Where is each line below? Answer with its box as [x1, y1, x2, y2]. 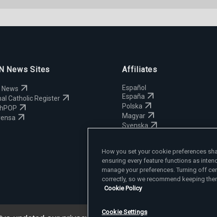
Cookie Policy [104, 185, 142, 192]
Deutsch [122, 141, 147, 149]
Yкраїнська [122, 131, 158, 139]
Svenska [122, 122, 148, 130]
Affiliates [122, 65, 157, 75]
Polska [122, 102, 142, 110]
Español [122, 84, 146, 92]
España [122, 93, 145, 101]
